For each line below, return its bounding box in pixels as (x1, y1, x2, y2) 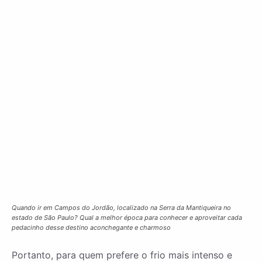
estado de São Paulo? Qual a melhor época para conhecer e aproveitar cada (12, 213, 242, 222)
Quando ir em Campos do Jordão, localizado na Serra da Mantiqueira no (12, 204, 231, 212)
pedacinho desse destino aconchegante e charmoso (12, 223, 171, 232)
